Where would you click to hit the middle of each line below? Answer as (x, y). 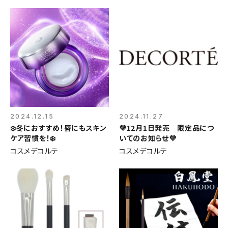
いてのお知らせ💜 (148, 138)
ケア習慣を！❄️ (33, 138)
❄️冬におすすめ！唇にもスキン (59, 128)
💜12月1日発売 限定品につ (167, 128)
